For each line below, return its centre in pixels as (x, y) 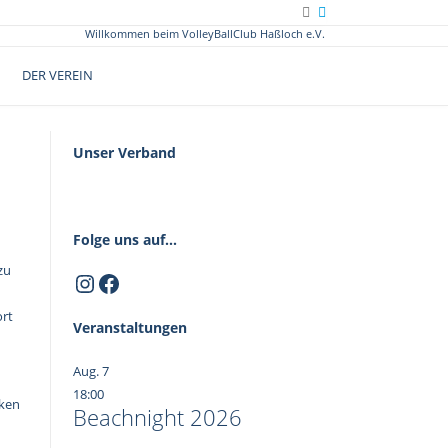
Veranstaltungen (130, 327)
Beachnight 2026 (157, 417)
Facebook (149, 282)
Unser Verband (124, 152)
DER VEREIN (57, 75)
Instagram (128, 282)
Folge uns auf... (125, 239)
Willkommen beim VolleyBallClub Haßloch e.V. (205, 33)
